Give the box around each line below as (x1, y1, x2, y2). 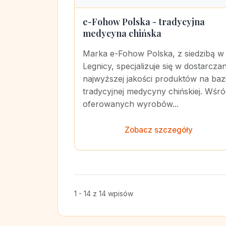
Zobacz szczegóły (124, 125, 193, 135)
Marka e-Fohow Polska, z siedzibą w (83, 48, 224, 59)
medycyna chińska (83, 27, 161, 39)
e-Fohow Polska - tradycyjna (83, 16, 205, 28)
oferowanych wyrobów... (83, 99, 179, 109)
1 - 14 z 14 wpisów (74, 189, 133, 198)
